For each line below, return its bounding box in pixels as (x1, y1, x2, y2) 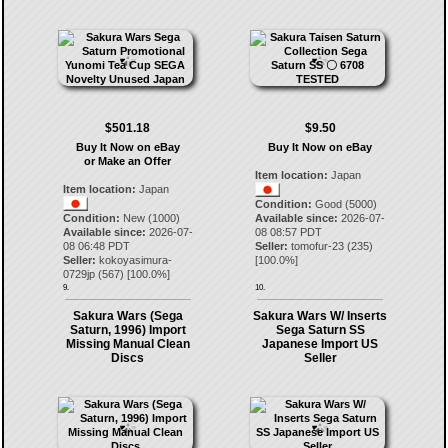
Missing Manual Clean (65, 337, 190, 351)
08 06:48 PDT (62, 240, 130, 252)
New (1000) (119, 212, 180, 224)
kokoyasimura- (98, 254, 172, 266)
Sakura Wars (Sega (72, 309, 183, 323)
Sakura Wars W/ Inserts (253, 309, 388, 323)
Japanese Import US (262, 337, 379, 351)
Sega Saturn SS (275, 323, 365, 337)
